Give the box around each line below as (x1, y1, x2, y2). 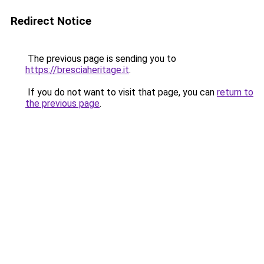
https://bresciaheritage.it (25, 64, 129, 75)
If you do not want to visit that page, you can (25, 87, 217, 98)
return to (217, 87, 253, 98)
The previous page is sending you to (25, 53, 176, 64)
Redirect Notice (11, 14, 91, 28)
